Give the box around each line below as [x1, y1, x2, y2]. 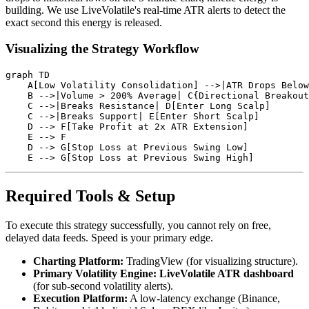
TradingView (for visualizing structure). [123, 255, 298, 267]
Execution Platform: [33, 292, 128, 304]
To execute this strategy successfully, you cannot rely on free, [6, 219, 271, 231]
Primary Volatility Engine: [33, 267, 157, 279]
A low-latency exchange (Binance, [128, 292, 280, 304]
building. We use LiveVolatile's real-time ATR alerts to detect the [6, 3, 286, 16]
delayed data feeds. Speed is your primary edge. [6, 231, 213, 243]
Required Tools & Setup [6, 186, 175, 205]
